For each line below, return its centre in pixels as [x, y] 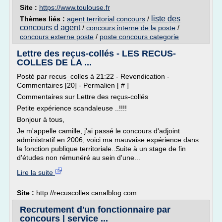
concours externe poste [57, 37]
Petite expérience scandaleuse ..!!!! [72, 108]
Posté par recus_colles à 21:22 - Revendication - [93, 76]
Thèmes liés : [43, 19]
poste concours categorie [139, 37]
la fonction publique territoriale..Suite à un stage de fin [101, 149]
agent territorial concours [106, 19]
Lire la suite [36, 172]
